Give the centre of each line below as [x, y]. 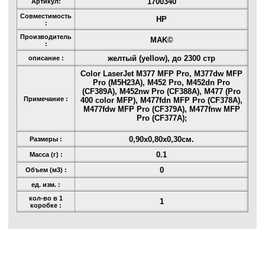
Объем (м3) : [46, 170]
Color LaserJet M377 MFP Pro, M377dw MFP [161, 74]
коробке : [46, 206]
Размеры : [46, 139]
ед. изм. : [46, 185]
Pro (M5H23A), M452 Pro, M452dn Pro [161, 83]
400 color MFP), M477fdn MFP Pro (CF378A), [161, 101]
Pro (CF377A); [161, 118]
